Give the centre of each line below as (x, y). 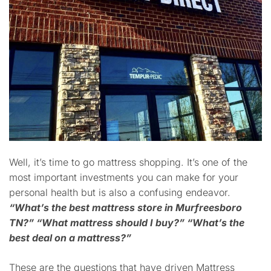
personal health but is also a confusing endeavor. (120, 192)
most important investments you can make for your (124, 177)
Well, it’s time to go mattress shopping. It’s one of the (128, 162)
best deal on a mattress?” (70, 237)
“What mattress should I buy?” (112, 222)
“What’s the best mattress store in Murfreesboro (126, 207)
